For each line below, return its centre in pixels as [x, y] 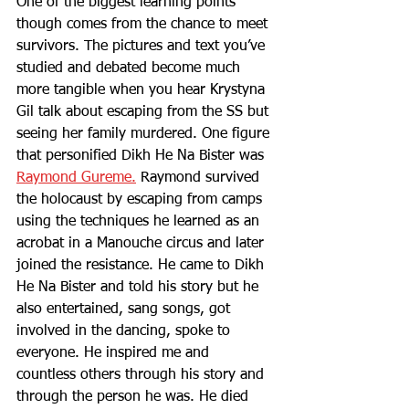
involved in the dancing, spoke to [126, 331]
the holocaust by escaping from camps [142, 200]
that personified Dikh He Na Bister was [142, 156]
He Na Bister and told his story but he [140, 288]
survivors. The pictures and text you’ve [143, 47]
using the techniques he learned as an [140, 222]
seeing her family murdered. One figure [145, 134]
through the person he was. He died [135, 397]
